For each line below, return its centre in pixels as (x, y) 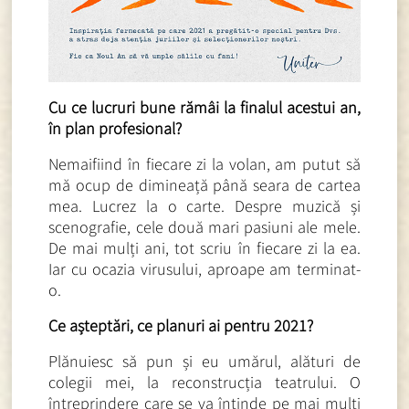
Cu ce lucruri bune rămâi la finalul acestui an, (204, 107)
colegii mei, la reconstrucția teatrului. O (204, 382)
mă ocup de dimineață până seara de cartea (204, 184)
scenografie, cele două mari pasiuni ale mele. (204, 226)
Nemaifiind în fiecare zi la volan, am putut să (204, 163)
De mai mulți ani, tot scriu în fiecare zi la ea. (204, 247)
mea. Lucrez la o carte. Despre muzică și (204, 205)
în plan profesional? (115, 128)
